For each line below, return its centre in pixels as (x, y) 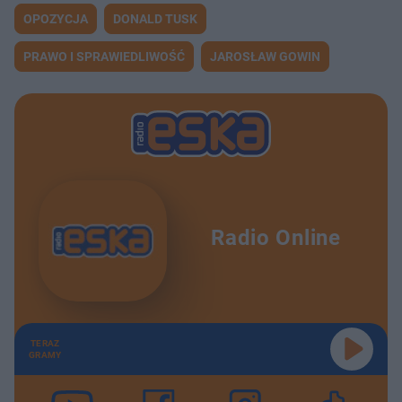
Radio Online (276, 237)
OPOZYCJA (56, 19)
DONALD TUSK (155, 19)
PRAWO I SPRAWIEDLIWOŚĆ (104, 57)
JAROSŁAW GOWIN (265, 57)
